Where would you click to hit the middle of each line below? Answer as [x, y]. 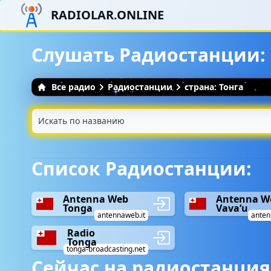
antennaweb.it [122, 215]
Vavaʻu [232, 208]
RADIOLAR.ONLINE [107, 15]
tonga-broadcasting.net [106, 249]
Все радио [73, 87]
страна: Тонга [214, 87]
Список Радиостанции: [142, 168]
